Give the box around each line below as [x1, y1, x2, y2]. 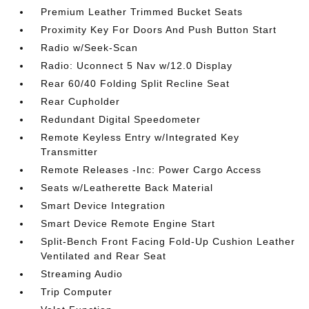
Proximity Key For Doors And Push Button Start [41, 23, 277, 35]
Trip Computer [41, 286, 113, 297]
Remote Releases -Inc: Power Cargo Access [41, 163, 262, 175]
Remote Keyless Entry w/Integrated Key [41, 131, 240, 143]
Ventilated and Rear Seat [41, 250, 167, 261]
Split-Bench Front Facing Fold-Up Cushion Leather [41, 235, 296, 247]
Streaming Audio [41, 268, 123, 279]
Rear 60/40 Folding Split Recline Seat [41, 77, 230, 89]
